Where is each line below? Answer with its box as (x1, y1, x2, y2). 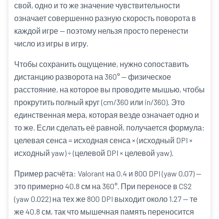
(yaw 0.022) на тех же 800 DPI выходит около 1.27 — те (14, 194, 197, 203)
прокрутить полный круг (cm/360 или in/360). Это (14, 97, 185, 107)
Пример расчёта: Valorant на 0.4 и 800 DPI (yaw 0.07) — (14, 169, 201, 178)
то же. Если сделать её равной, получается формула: (14, 123, 205, 132)
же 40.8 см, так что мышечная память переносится (14, 207, 194, 216)
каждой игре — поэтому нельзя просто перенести (14, 26, 188, 35)
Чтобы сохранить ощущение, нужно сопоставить (14, 59, 189, 68)
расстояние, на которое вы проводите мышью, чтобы (14, 85, 205, 94)
